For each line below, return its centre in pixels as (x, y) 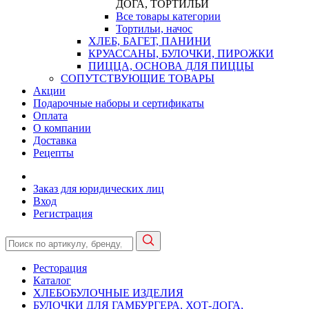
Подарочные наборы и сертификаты (119, 103)
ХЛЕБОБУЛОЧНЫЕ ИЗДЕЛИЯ (108, 293)
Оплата (50, 116)
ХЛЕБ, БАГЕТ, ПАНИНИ (150, 41)
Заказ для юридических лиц (99, 189)
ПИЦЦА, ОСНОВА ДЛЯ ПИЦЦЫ (171, 66)
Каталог (52, 280)
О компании (62, 128)
